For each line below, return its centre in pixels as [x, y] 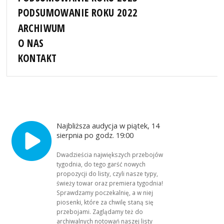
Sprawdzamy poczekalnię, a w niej [105, 192]
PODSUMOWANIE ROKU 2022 [78, 13]
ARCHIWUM [41, 28]
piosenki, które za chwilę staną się [105, 202]
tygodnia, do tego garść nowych [101, 164]
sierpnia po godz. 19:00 [96, 135]
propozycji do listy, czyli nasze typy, [107, 173]
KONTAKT [37, 58]
